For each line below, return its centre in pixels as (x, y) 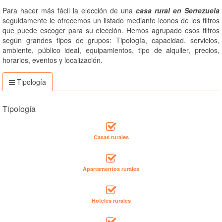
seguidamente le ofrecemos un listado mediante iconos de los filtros (111, 21)
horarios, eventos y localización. (53, 60)
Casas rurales (111, 137)
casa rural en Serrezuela (178, 11)
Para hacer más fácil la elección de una (69, 11)
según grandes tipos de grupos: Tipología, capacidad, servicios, (111, 40)
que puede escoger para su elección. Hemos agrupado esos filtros (111, 30)
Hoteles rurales (111, 201)
